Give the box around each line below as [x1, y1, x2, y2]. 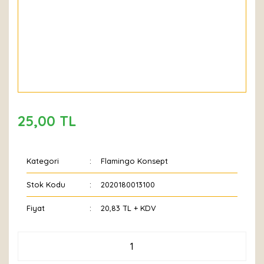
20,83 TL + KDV [101, 203, 157, 213]
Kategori [27, 156, 59, 166]
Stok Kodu [27, 180, 65, 189]
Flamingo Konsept [101, 156, 169, 166]
